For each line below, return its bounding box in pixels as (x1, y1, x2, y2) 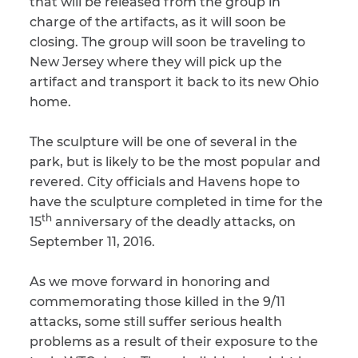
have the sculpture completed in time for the (30, 194, 323, 209)
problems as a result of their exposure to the (30, 334, 318, 349)
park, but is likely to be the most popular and (30, 154, 320, 169)
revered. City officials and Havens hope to (30, 174, 300, 189)
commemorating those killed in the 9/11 (30, 294, 285, 309)
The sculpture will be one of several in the (30, 134, 297, 149)
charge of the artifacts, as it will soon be (30, 14, 286, 30)
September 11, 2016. (30, 234, 158, 249)
